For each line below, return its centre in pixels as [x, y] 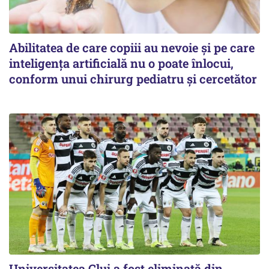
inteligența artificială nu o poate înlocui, [121, 63]
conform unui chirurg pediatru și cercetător [133, 78]
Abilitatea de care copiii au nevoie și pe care [132, 47]
